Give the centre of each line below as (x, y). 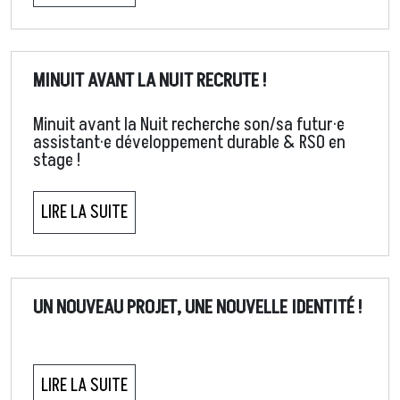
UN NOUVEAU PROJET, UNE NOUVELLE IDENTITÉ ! (197, 308)
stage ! (57, 161)
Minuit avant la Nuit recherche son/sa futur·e (189, 125)
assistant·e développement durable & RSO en (189, 143)
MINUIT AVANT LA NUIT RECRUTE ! (150, 81)
